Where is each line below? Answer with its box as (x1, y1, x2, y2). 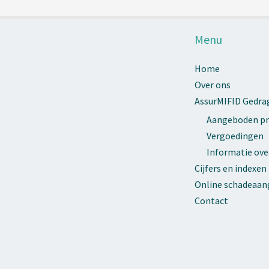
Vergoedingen (207, 130, 264, 142)
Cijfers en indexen (195, 162, 267, 175)
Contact (195, 195, 228, 207)
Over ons (195, 79, 231, 91)
